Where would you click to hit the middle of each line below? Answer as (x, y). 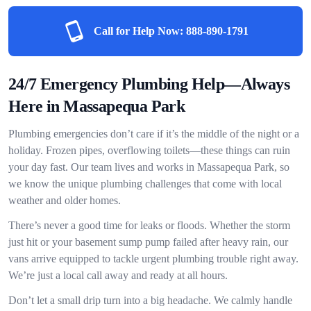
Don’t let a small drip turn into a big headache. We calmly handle (150, 300)
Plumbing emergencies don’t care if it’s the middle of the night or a (154, 134)
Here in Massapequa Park (97, 106)
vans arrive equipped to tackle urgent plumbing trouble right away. (153, 259)
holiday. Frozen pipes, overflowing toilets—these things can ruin (149, 150)
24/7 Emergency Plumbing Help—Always (149, 84)
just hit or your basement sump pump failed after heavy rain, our (148, 242)
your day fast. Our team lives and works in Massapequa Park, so (149, 167)
